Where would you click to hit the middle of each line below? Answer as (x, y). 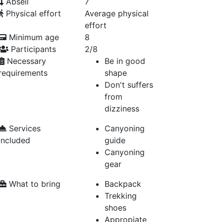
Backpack (123, 184)
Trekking (121, 196)
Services (24, 128)
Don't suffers (129, 85)
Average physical (117, 13)
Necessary (25, 61)
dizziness (122, 109)
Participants (32, 49)
